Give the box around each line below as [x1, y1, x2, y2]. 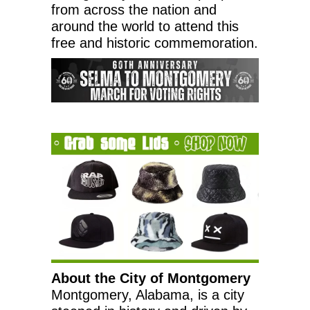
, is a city [190, 286, 244, 302]
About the [51, 270, 120, 286]
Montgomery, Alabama [51, 286, 190, 302]
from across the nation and [51, 2, 217, 18]
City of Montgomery [120, 270, 250, 286]
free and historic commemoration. [51, 35, 258, 51]
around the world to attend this [51, 19, 239, 35]
